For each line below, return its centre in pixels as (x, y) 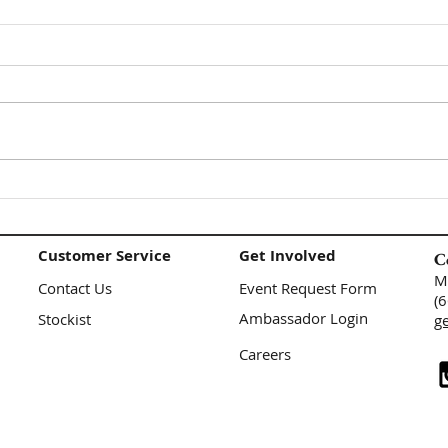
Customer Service (104, 256)
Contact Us (75, 288)
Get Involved (287, 256)
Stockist (64, 319)
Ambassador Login (303, 318)
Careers (265, 354)
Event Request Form (308, 288)
